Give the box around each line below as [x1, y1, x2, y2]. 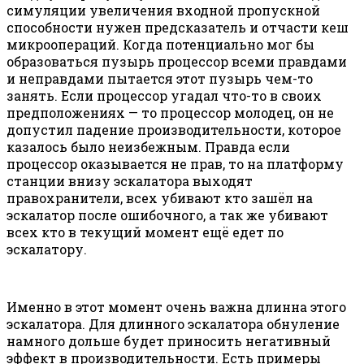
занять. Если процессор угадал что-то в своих [6, 86, 322, 104]
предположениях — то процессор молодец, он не [6, 103, 334, 121]
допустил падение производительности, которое [6, 120, 341, 138]
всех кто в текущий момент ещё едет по [6, 223, 284, 240]
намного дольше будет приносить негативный [6, 331, 331, 349]
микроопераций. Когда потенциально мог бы [6, 35, 314, 53]
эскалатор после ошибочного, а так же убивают [6, 206, 328, 223]
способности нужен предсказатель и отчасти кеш [6, 18, 349, 36]
